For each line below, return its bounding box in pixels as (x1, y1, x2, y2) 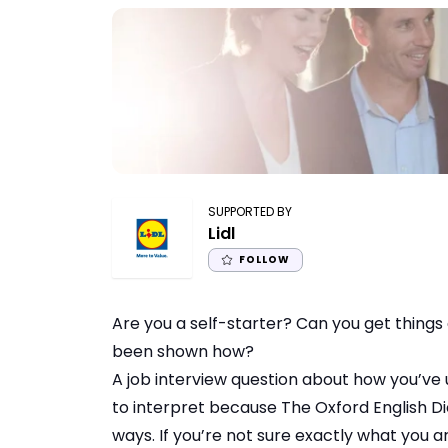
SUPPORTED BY (208, 202, 292, 220)
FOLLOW (239, 251, 290, 267)
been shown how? (112, 340, 254, 364)
